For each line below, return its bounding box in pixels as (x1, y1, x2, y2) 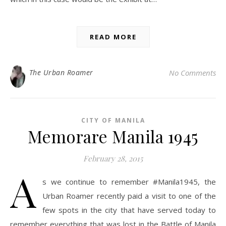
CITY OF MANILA (81, 116, 145, 125)
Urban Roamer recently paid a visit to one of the (42, 191, 216, 201)
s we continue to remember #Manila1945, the (42, 177, 216, 187)
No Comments (169, 68, 216, 78)
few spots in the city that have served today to (42, 205, 216, 215)
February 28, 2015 (83, 153, 143, 164)
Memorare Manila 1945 (27, 125, 199, 148)
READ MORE (89, 32, 137, 42)
